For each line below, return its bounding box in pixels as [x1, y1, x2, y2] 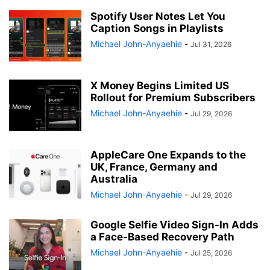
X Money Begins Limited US [90, 80, 229, 92]
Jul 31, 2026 [190, 40, 231, 49]
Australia [90, 173, 137, 186]
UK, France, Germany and [90, 161, 218, 174]
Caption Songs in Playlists [90, 22, 224, 35]
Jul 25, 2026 [190, 248, 232, 258]
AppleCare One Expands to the [90, 149, 246, 162]
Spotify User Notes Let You [90, 10, 225, 23]
